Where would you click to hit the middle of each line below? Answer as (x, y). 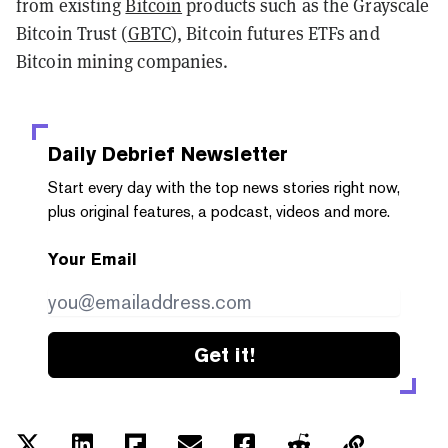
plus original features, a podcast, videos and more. (219, 211)
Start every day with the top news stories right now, (224, 187)
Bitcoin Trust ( (72, 33)
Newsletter (231, 153)
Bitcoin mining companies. (122, 61)
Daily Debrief (111, 153)
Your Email (92, 259)
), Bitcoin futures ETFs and (275, 33)
